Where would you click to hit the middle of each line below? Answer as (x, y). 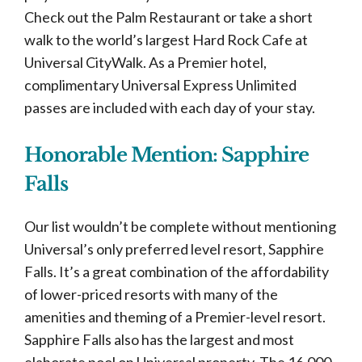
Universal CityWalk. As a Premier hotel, (145, 62)
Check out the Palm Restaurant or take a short (168, 17)
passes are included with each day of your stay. (171, 107)
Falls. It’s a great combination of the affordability (177, 271)
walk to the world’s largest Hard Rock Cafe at (166, 39)
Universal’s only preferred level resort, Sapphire (174, 248)
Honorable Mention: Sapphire (166, 154)
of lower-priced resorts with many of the (151, 294)
